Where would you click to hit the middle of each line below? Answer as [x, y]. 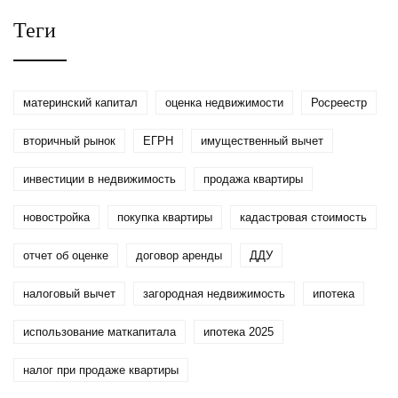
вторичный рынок [69, 141]
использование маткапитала [99, 332]
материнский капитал [80, 103]
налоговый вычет [69, 294]
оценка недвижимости [224, 103]
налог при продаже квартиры [101, 370]
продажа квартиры [253, 179]
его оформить [195, 39]
